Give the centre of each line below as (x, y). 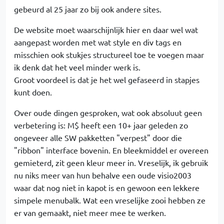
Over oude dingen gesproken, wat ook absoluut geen (108, 113)
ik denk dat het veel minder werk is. (77, 67)
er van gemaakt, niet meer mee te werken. (90, 213)
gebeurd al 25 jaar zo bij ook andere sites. (88, 9)
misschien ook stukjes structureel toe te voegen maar (109, 55)
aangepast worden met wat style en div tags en (98, 42)
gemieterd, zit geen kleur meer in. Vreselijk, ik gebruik (111, 163)
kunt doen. (33, 92)
